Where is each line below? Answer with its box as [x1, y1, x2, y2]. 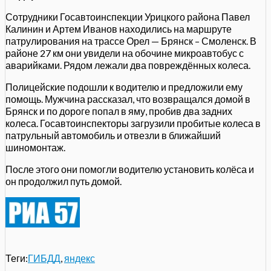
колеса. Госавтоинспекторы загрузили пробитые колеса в [5, 117, 261, 129]
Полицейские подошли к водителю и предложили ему [5, 80, 243, 93]
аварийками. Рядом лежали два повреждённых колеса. [5, 59, 250, 71]
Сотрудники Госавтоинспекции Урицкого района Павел [5, 10, 250, 22]
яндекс [64, 252, 95, 264]
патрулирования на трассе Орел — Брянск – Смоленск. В [5, 34, 256, 47]
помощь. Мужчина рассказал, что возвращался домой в [5, 93, 250, 105]
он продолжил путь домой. [5, 175, 122, 187]
